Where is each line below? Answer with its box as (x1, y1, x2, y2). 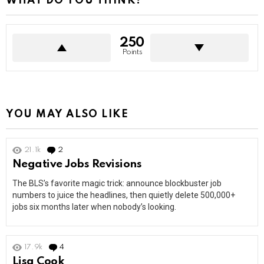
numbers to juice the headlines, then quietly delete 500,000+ (12, 190, 235, 200)
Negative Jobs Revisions (12, 159, 142, 170)
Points (121, 48, 143, 57)
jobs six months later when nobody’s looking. (12, 202, 176, 212)
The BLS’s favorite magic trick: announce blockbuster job (12, 179, 222, 189)
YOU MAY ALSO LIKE (6, 109, 129, 120)
